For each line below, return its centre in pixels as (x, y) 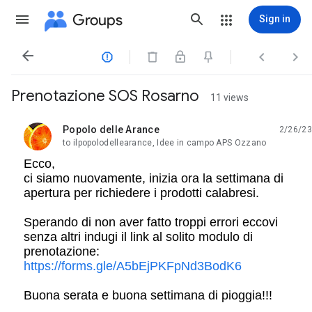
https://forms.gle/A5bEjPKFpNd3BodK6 (133, 266)
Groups (97, 19)
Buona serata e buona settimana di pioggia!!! (148, 295)
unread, (79, 135)
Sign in (275, 19)
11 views (229, 97)
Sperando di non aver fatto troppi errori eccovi (151, 222)
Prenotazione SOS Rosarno (105, 96)
